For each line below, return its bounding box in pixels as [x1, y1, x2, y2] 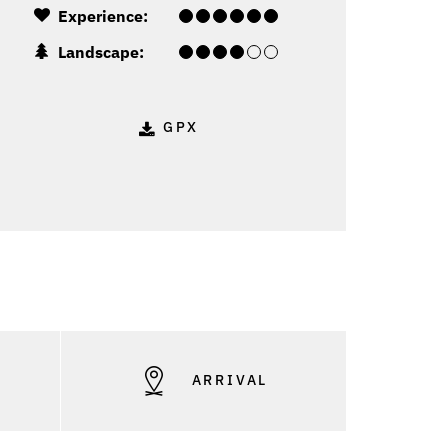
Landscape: [57, 42, 144, 63]
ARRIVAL [185, 371, 269, 390]
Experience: [57, 6, 148, 27]
